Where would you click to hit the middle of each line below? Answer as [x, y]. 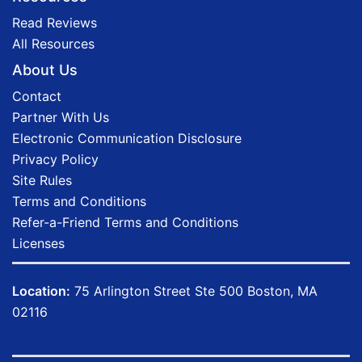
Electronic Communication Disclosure [127, 138]
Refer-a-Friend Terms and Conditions [125, 222]
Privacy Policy [55, 159]
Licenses [38, 243]
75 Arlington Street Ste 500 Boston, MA [194, 290]
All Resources [53, 43]
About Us [45, 69]
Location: [41, 290]
